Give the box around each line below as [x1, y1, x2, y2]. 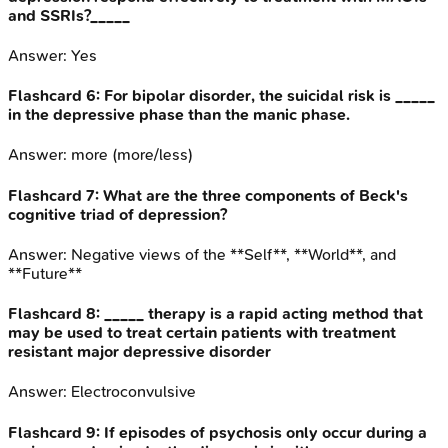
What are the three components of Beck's [103, 185, 408, 205]
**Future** [8, 263, 82, 283]
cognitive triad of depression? [8, 204, 227, 224]
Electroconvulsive [71, 382, 196, 402]
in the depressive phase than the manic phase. [8, 105, 350, 125]
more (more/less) [71, 145, 193, 165]
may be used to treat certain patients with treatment [8, 323, 396, 343]
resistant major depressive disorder [8, 342, 271, 362]
